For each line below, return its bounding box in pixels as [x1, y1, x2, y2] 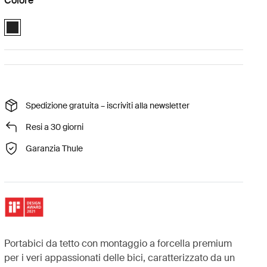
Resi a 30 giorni [25, 121, 83, 132]
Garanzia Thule [25, 142, 83, 154]
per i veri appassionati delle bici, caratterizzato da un [4, 251, 235, 264]
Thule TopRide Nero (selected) [5, 15, 119, 26]
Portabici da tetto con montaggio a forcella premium [4, 237, 232, 250]
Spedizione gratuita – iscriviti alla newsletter [25, 100, 190, 111]
